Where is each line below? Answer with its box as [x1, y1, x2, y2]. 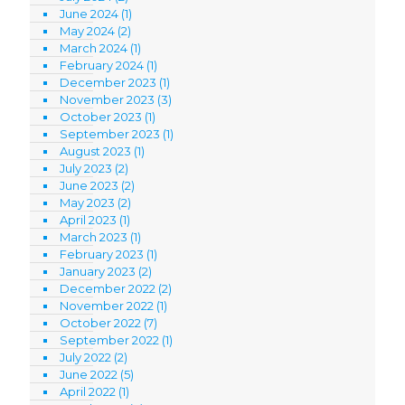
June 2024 [60, 5, 118, 21]
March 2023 [60, 229, 127, 244]
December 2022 [60, 280, 155, 296]
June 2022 [60, 366, 118, 381]
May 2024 [60, 23, 115, 38]
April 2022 [60, 383, 116, 399]
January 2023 [60, 263, 136, 278]
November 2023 [60, 91, 155, 107]
